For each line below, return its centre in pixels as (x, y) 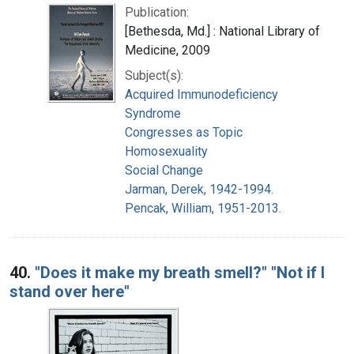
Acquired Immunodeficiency (201, 94)
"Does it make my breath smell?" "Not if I (180, 272)
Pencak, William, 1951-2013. (203, 208)
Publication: (157, 12)
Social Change (164, 170)
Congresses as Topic (184, 132)
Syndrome (153, 113)
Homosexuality (166, 151)
